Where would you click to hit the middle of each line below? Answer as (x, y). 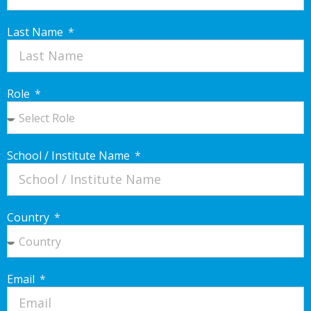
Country (30, 218)
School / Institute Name (70, 156)
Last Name (36, 32)
